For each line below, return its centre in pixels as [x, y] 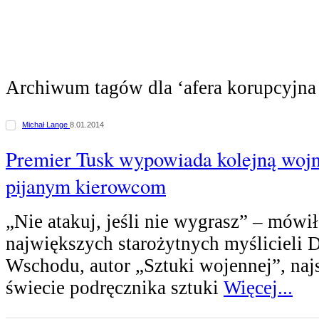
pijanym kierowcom [86, 185]
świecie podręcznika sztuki [115, 288]
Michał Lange [46, 125]
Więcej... [258, 288]
